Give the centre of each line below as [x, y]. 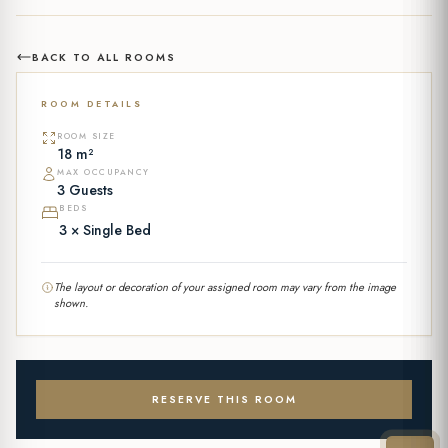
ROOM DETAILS [91, 103]
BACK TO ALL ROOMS [104, 57]
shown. [71, 303]
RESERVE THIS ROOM [224, 399]
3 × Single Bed [105, 230]
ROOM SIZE [86, 136]
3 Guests [85, 190]
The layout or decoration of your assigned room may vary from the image [225, 287]
